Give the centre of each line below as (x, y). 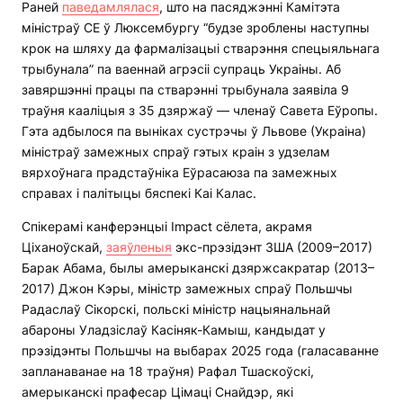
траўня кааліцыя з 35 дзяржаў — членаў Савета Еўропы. (200, 111)
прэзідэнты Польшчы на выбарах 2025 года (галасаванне (200, 351)
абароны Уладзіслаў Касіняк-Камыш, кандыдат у (174, 330)
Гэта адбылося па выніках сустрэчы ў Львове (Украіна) (194, 131)
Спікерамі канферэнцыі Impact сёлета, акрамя (167, 227)
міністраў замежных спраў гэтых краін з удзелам (176, 152)
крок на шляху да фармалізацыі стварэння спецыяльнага (201, 49)
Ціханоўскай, (64, 247)
